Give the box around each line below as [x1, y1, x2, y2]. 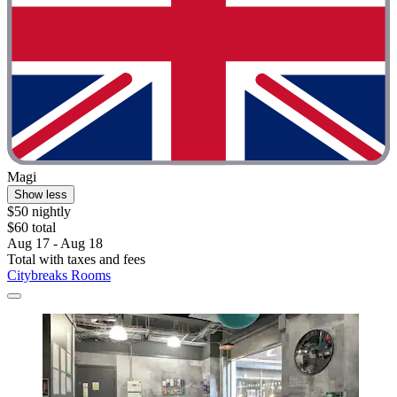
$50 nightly [7, 203, 71, 219]
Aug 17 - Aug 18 [7, 235, 103, 251]
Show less [14, 187, 67, 201]
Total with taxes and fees [7, 251, 145, 267]
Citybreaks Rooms [7, 267, 111, 283]
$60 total [7, 219, 56, 235]
